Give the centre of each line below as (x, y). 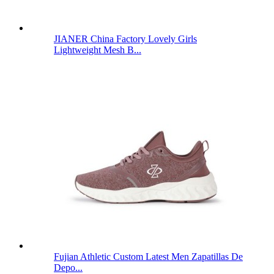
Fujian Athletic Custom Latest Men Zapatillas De (148, 256)
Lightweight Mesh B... (98, 50)
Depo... (68, 267)
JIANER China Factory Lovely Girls (125, 39)
